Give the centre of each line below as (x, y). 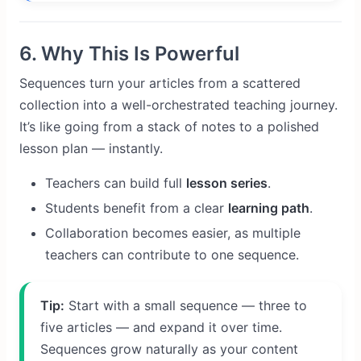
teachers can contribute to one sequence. (172, 255)
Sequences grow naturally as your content (169, 349)
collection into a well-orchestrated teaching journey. (178, 105)
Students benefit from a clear (137, 208)
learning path (269, 208)
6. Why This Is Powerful (129, 54)
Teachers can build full (116, 183)
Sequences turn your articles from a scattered (160, 83)
